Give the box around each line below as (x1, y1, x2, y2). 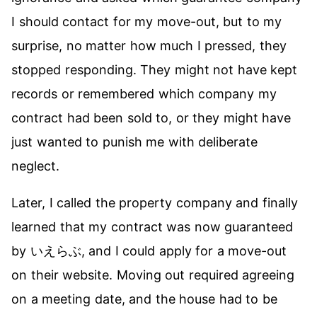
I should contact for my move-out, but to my (11, 14, 282, 29)
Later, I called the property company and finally (11, 195, 298, 210)
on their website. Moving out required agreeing (11, 267, 295, 282)
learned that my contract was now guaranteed (11, 219, 294, 234)
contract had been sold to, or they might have (11, 110, 292, 125)
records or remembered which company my (11, 86, 277, 101)
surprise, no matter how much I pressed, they (11, 38, 287, 53)
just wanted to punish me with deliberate (11, 134, 258, 149)
